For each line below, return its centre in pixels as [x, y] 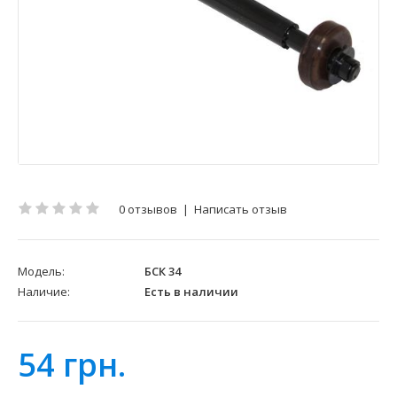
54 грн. [72, 365]
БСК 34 [161, 272]
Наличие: [44, 292]
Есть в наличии [190, 292]
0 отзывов [148, 210]
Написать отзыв [241, 210]
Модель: [41, 272]
